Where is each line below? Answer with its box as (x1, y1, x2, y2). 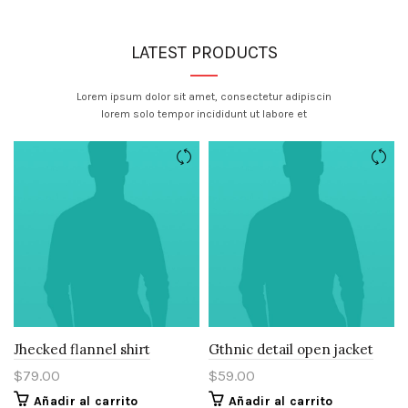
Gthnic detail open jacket (209, 341, 373, 359)
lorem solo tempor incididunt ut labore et (101, 107, 307, 121)
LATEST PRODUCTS (130, 42, 278, 64)
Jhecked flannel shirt (14, 341, 150, 359)
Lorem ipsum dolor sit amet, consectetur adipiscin (76, 90, 331, 104)
